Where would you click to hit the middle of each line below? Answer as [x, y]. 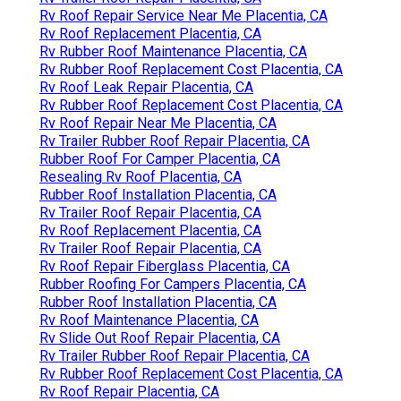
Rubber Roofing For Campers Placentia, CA [173, 284]
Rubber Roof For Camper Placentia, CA [160, 158]
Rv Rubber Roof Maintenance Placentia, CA [173, 51]
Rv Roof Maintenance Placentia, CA [149, 320]
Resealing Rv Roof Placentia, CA [141, 176]
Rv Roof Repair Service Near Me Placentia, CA [183, 15]
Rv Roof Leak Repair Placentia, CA [146, 87]
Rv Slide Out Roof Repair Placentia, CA [160, 337]
